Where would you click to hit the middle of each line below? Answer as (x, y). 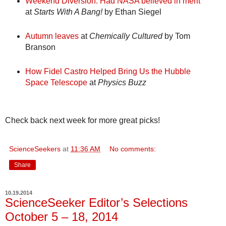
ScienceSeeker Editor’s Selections (96, 203)
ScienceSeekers (35, 149)
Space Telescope (56, 83)
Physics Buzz (122, 83)
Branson (40, 47)
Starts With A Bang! (68, 12)
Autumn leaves (52, 36)
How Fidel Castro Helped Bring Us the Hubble (108, 72)
